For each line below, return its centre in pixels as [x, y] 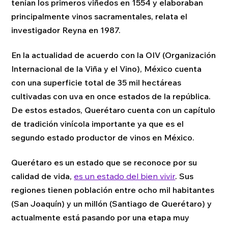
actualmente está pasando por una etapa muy [101, 218]
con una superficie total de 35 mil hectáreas [96, 83]
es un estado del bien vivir [125, 176]
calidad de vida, [42, 176]
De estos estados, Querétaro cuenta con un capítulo [113, 110]
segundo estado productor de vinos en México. [103, 138]
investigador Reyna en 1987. [66, 30]
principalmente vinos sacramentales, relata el [99, 16]
